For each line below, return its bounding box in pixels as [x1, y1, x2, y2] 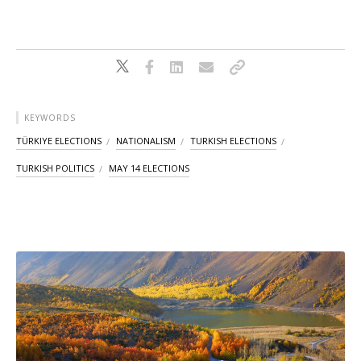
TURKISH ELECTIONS [190, 135, 276, 147]
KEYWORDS [24, 112, 76, 124]
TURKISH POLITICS [16, 162, 94, 175]
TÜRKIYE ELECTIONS [16, 135, 102, 147]
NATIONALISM [116, 135, 176, 147]
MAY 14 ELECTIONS [109, 162, 189, 175]
